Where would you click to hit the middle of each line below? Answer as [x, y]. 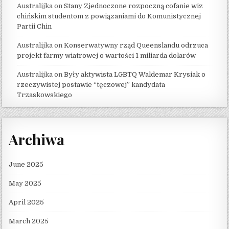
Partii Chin [35, 27]
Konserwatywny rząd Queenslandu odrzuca [136, 45]
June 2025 [26, 164]
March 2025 [29, 221]
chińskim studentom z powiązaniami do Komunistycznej [109, 16]
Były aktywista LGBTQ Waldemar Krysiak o [135, 75]
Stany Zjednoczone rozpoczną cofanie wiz [134, 6]
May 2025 [25, 183]
